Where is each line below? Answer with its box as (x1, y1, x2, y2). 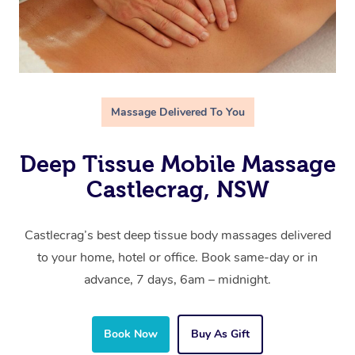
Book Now (104, 326, 158, 342)
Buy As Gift (191, 326, 250, 342)
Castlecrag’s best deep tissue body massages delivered (24, 227, 331, 245)
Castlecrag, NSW (86, 177, 269, 203)
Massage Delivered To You (110, 105, 245, 120)
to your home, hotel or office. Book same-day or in (37, 249, 318, 267)
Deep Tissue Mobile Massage (19, 151, 336, 177)
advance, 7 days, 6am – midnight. (84, 271, 271, 289)
